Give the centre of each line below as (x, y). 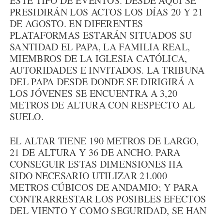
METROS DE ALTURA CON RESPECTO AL (102, 105)
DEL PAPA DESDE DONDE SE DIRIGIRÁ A (102, 82)
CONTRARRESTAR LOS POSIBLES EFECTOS (108, 199)
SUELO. (27, 116)
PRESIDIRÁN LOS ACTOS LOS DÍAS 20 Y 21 (107, 12)
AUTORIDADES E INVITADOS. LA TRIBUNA (107, 70)
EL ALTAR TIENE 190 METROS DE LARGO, (104, 141)
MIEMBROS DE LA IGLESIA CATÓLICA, (99, 58)
